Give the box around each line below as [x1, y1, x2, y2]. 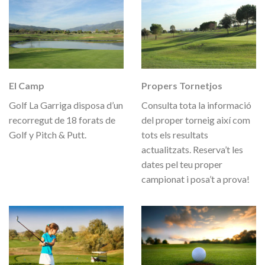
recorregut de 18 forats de [9, 114, 115, 125]
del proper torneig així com [141, 114, 250, 125]
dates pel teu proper [141, 158, 222, 170]
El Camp [9, 79, 44, 91]
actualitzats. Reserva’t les [141, 143, 243, 155]
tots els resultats [141, 128, 208, 140]
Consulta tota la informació [141, 99, 251, 111]
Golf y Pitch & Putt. [9, 128, 86, 140]
